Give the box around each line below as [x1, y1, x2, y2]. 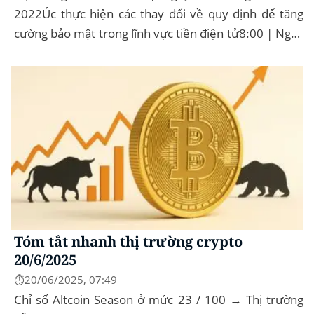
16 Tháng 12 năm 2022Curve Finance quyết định [14, 45, 303, 62]
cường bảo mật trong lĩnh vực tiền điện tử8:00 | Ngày [14, 25, 303, 42]
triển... [14, 64, 50, 81]
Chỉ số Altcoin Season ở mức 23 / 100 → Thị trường [14, 291, 303, 308]
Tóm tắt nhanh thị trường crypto [14, 231, 243, 251]
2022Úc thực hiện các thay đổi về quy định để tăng [14, 6, 303, 22]
